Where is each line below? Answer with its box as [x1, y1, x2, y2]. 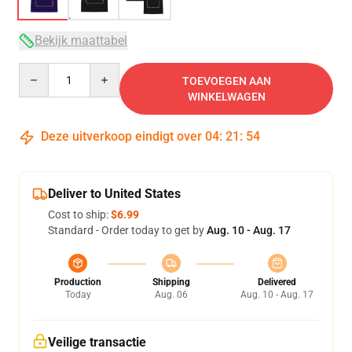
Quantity [18, 64, 61, 76]
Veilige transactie [48, 335, 146, 350]
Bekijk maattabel [35, 33, 127, 48]
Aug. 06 [154, 289, 188, 300]
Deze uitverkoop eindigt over [38, 129, 205, 144]
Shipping [152, 277, 190, 288]
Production [54, 277, 101, 288]
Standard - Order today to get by [48, 224, 207, 236]
